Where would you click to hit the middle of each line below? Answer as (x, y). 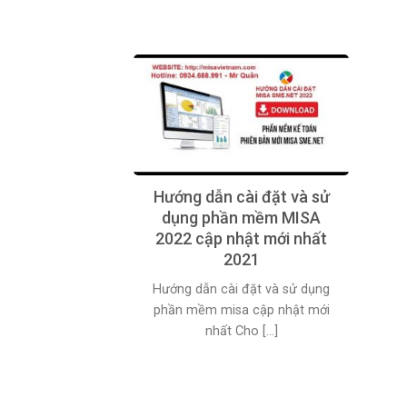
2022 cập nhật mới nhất (242, 238)
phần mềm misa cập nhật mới (241, 310)
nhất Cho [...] (241, 331)
